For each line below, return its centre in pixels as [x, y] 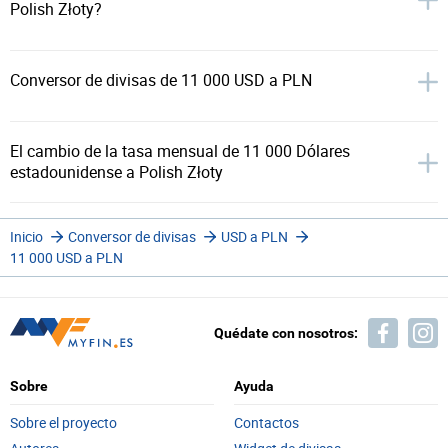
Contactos [266, 422]
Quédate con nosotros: [286, 333]
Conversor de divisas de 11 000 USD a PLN [161, 80]
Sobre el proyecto [63, 422]
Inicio [26, 236]
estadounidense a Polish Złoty [116, 172]
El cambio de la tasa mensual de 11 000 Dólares [180, 151]
